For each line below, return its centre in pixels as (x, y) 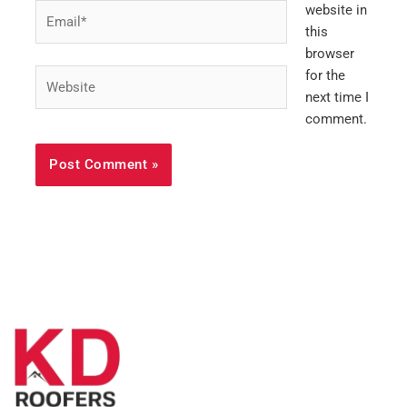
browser (329, 54)
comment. (336, 119)
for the (325, 76)
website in (336, 10)
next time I (337, 98)
